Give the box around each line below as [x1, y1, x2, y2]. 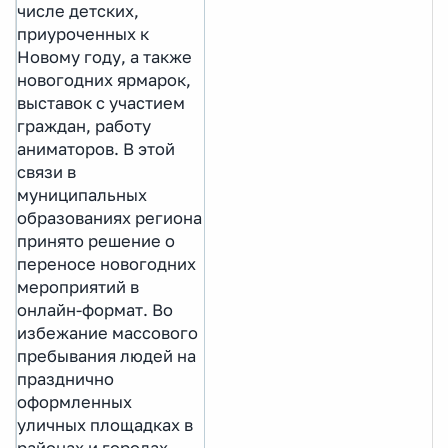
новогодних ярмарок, [17, 69, 191, 90]
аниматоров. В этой [17, 138, 175, 159]
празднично [17, 368, 114, 389]
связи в [17, 161, 76, 182]
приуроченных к [17, 23, 149, 44]
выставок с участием [17, 92, 185, 113]
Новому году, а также [17, 46, 192, 67]
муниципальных [17, 184, 147, 205]
